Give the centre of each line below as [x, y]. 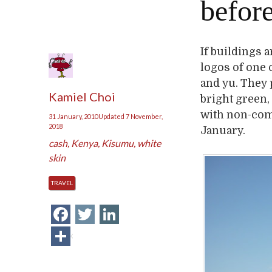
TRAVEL [62, 183]
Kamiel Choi [82, 97]
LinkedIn [155, 214]
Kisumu [118, 143]
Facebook [111, 214]
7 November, [144, 116]
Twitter [127, 214]
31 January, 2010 [74, 116]
